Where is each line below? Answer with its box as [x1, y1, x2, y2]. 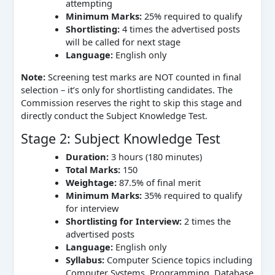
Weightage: [65, 176, 117, 189]
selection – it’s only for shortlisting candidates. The [20, 83, 233, 96]
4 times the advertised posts [119, 23, 240, 36]
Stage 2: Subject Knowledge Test [20, 130, 220, 148]
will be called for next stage [65, 36, 180, 48]
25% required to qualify [141, 10, 242, 23]
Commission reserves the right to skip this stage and [20, 96, 242, 109]
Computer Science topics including [104, 254, 252, 266]
